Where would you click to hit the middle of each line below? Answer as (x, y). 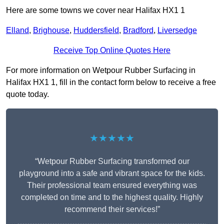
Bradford (138, 30)
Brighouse (51, 30)
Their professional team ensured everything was (112, 185)
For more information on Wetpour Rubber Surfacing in (101, 70)
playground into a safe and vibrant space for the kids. (112, 173)
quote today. (27, 94)
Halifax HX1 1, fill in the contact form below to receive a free (111, 82)
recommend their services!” (112, 209)
